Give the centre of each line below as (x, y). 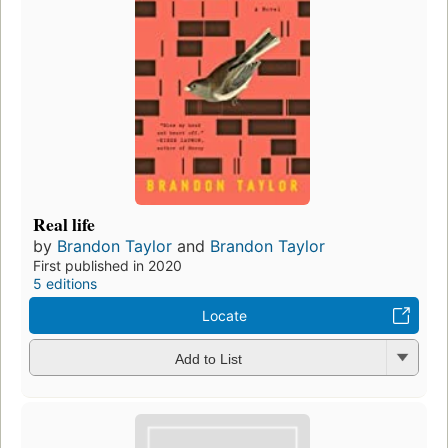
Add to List (208, 358)
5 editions (65, 284)
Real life (64, 224)
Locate (224, 316)
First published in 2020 (107, 266)
